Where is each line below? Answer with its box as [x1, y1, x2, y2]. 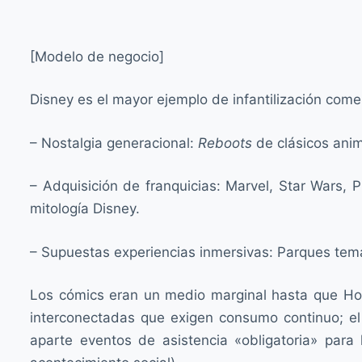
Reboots [198, 134, 252, 151]
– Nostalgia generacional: [30, 134, 198, 151]
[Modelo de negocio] [30, 48, 164, 65]
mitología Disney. [30, 200, 144, 217]
